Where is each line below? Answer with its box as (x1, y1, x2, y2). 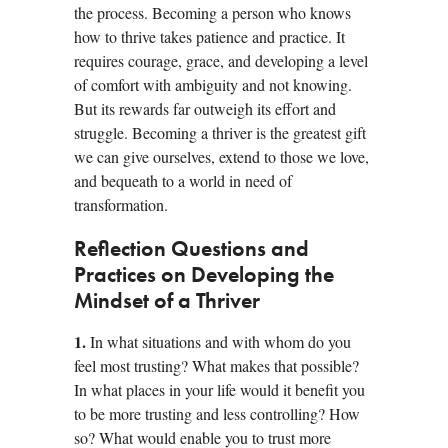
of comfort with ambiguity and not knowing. (74, 73, 352, 95)
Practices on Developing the (74, 264, 334, 287)
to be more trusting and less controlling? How (74, 402, 360, 424)
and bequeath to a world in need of (74, 169, 292, 191)
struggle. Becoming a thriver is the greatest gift (74, 121, 366, 143)
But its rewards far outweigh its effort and (74, 97, 336, 119)
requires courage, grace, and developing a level (74, 49, 368, 71)
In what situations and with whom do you (86, 330, 351, 352)
